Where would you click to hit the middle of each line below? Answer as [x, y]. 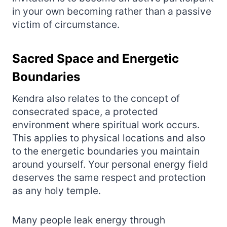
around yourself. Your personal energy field [110, 164]
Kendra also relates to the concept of [96, 98]
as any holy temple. [56, 191]
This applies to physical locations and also [109, 138]
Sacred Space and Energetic [96, 58]
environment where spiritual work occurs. [106, 125]
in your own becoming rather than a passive [112, 11]
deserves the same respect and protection [109, 177]
